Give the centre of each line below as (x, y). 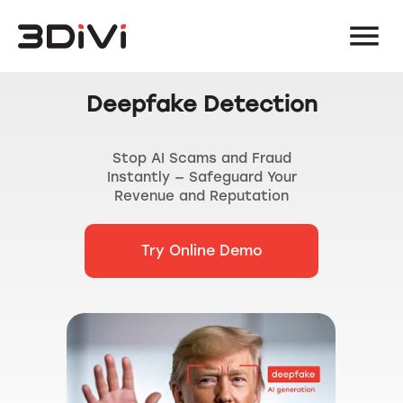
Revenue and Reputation (201, 196)
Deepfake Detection (201, 104)
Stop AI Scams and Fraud (201, 158)
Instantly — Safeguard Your (201, 177)
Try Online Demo (201, 251)
